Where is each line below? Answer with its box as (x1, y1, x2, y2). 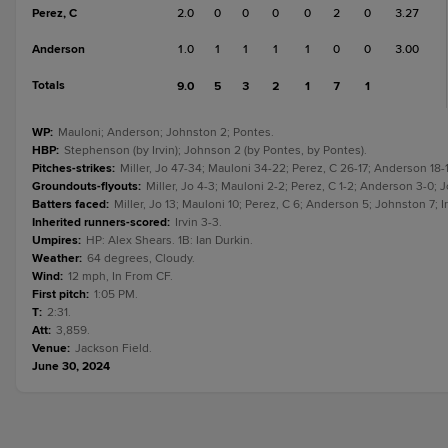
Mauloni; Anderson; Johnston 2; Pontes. (58, 125, 274, 140)
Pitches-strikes (32, 161, 112, 176)
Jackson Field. (75, 341, 152, 356)
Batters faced (32, 197, 106, 212)
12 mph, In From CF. (68, 269, 173, 284)
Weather (32, 251, 79, 266)
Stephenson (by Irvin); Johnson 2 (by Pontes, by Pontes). (64, 143, 367, 158)
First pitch (32, 287, 86, 302)
